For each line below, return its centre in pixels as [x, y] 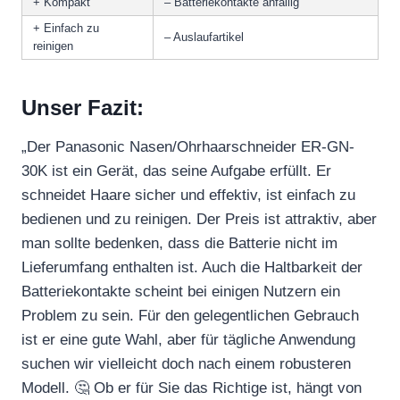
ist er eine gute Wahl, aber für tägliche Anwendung [188, 339]
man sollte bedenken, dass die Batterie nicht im [179, 243]
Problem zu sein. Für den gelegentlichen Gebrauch [190, 315]
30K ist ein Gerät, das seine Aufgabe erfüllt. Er [176, 171]
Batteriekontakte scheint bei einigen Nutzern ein [181, 291]
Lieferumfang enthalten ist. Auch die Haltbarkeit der [192, 267]
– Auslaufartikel [204, 37]
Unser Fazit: [83, 107]
